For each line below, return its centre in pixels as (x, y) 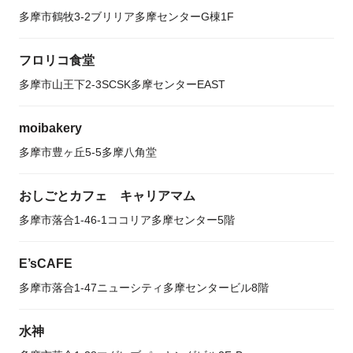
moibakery (50, 128)
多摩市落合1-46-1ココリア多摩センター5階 (127, 220)
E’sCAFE (46, 264)
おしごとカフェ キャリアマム (107, 196)
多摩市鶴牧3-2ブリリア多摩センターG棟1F (126, 17)
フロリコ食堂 (57, 60)
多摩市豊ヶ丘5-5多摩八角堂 (88, 152)
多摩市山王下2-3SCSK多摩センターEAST (122, 84)
